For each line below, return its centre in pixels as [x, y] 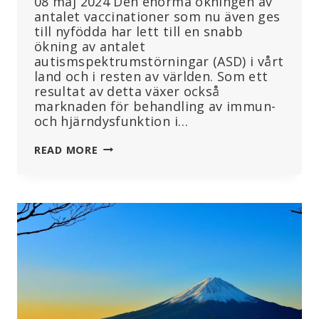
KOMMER [121, 223]
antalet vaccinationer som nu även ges [157, 16]
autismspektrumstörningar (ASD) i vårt [159, 61]
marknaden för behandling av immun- [155, 106]
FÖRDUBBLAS [133, 283]
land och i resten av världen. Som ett [151, 76]
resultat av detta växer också [127, 91]
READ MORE [66, 150]
